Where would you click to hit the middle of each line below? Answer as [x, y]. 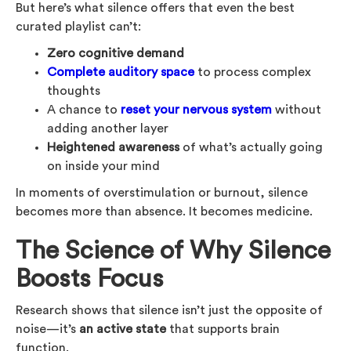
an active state [123, 329]
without [297, 109]
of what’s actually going [251, 147]
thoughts [74, 90]
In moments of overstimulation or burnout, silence [162, 192]
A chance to [84, 109]
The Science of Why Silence [173, 250]
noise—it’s [47, 329]
